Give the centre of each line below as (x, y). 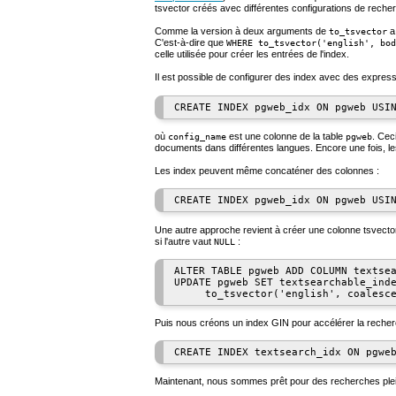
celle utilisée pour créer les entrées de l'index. (252, 54)
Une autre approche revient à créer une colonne (259, 229)
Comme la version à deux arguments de (242, 31)
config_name (197, 136)
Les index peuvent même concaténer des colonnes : (267, 171)
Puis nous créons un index (213, 323)
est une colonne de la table (286, 136)
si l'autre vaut (184, 241)
